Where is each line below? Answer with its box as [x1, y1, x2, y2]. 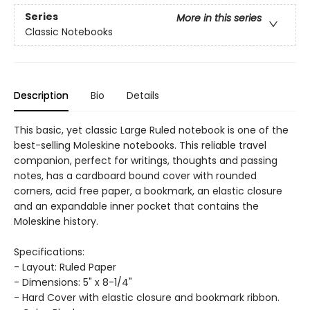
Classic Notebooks [25, 25, 113, 39]
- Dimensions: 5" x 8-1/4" [14, 275, 132, 289]
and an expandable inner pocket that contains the [14, 199, 259, 213]
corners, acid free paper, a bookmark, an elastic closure [14, 184, 282, 198]
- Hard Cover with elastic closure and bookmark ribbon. [14, 291, 280, 304]
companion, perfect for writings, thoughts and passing [14, 154, 277, 167]
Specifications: [14, 245, 84, 259]
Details [127, 89, 159, 102]
